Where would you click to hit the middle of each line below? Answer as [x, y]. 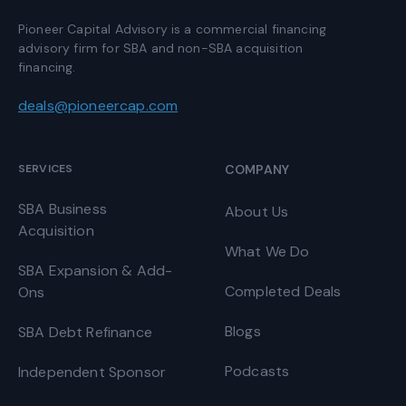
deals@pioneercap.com [98, 106]
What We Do [267, 252]
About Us [257, 212]
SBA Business [63, 209]
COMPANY [257, 170]
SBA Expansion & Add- [96, 271]
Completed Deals [283, 292]
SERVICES [46, 169]
